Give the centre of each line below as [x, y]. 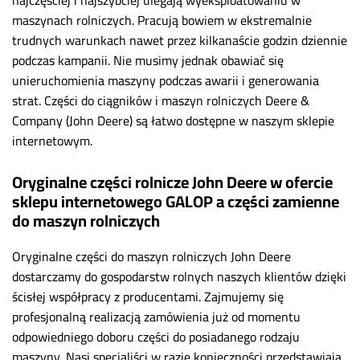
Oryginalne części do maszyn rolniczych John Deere [151, 256]
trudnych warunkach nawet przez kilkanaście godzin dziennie [180, 40]
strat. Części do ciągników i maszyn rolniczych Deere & [161, 100]
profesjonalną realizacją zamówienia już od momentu [156, 316]
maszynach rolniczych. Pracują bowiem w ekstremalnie [162, 20]
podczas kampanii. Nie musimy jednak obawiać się [148, 60]
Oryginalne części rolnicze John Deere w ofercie [172, 182]
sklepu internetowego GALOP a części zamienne [176, 201]
